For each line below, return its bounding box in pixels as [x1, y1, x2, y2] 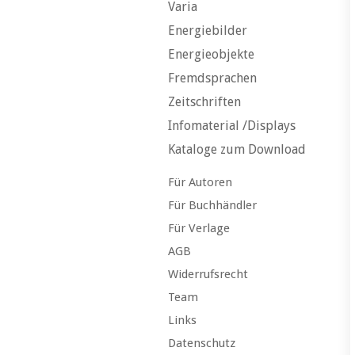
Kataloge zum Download [168, 142, 306, 157]
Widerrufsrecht [168, 267, 248, 281]
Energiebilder [168, 23, 247, 38]
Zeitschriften [168, 94, 241, 109]
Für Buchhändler [168, 198, 257, 212]
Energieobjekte [168, 47, 254, 62]
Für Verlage [168, 221, 230, 235]
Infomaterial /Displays [168, 118, 296, 133]
